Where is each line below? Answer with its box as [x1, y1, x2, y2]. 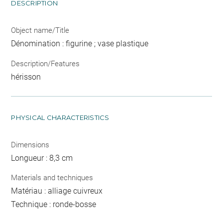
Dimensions [11, 140, 50, 149]
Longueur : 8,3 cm [11, 153, 73, 163]
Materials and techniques [11, 173, 94, 182]
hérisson [11, 72, 41, 82]
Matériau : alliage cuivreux [11, 186, 103, 196]
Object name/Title [11, 26, 70, 35]
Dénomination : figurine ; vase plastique [11, 39, 149, 48]
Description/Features [11, 59, 80, 68]
